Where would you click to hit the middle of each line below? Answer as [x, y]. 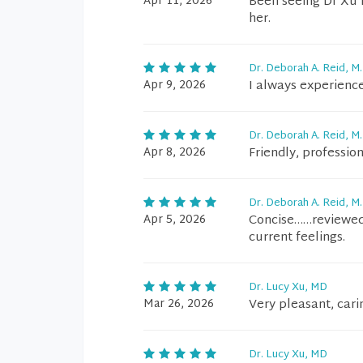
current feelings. [297, 238]
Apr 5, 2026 [175, 220]
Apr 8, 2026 [175, 153]
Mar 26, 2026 [179, 304]
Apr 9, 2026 [175, 85]
